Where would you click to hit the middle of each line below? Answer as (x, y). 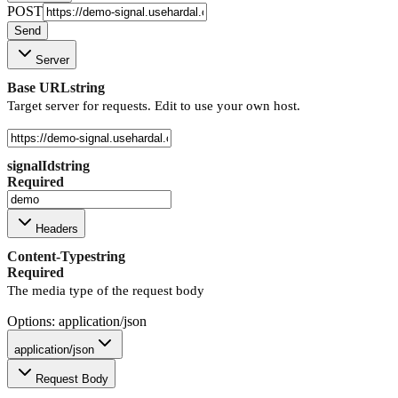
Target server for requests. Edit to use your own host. (154, 105)
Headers (57, 228)
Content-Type (49, 256)
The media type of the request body (106, 290)
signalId (31, 165)
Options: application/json (77, 321)
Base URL (39, 87)
